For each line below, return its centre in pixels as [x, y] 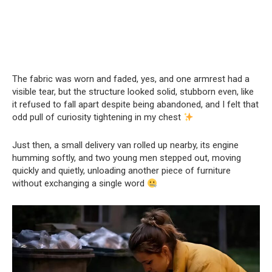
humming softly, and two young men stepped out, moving [127, 158]
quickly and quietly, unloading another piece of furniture [121, 171]
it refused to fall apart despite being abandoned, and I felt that [135, 104]
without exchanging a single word [80, 183]
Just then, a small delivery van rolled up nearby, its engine [125, 145]
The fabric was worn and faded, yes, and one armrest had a [131, 79]
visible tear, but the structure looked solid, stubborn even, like [133, 92]
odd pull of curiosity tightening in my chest [98, 117]
